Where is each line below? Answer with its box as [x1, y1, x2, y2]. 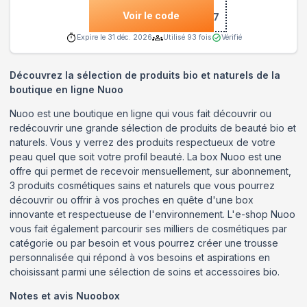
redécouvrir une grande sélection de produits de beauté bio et [10, 121, 296, 134]
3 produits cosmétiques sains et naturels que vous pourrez [10, 179, 275, 191]
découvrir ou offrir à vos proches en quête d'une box [10, 193, 254, 206]
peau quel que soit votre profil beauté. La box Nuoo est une [10, 150, 282, 162]
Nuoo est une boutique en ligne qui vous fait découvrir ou [10, 107, 271, 119]
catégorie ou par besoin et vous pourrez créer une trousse [10, 236, 278, 249]
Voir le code [123, 9, 180, 21]
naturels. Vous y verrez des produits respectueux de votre [10, 136, 275, 148]
